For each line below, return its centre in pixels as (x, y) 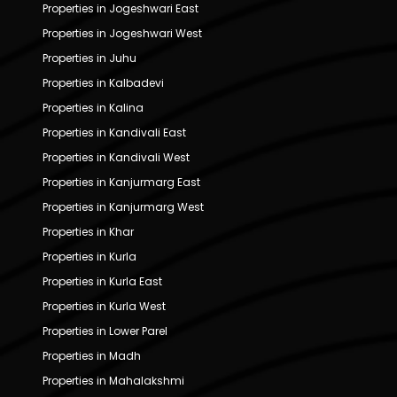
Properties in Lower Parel (105, 331)
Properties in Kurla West (104, 306)
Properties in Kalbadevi (103, 82)
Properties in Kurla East (102, 281)
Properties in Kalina (93, 107)
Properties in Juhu (90, 58)
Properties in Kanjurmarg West (123, 206)
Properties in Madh (92, 355)
